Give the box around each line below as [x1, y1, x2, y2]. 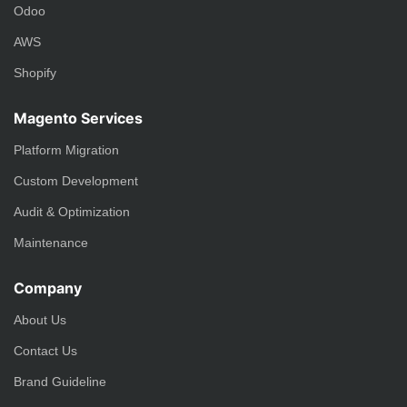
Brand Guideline [14, 374, 106, 390]
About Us [14, 313, 66, 328]
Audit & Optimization [14, 204, 130, 220]
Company [14, 279, 82, 298]
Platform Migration [14, 143, 119, 158]
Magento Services [14, 109, 143, 128]
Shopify [14, 65, 56, 81]
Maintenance [14, 235, 88, 251]
